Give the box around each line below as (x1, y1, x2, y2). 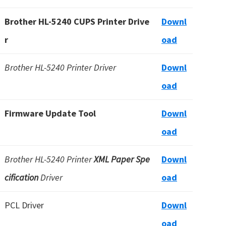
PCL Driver (5, 199, 44, 211)
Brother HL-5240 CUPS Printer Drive (5, 16, 149, 27)
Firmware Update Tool (5, 107, 96, 119)
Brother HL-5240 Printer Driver (5, 62, 116, 73)
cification (5, 172, 38, 183)
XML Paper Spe (94, 153, 150, 165)
